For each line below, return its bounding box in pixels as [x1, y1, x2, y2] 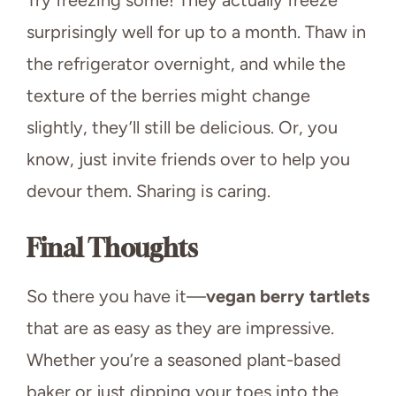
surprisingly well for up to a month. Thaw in [27, 20, 366, 42]
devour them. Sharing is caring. [27, 179, 270, 202]
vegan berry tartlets [206, 285, 369, 307]
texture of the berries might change [27, 84, 310, 106]
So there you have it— [27, 285, 206, 307]
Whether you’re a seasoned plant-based [27, 348, 341, 370]
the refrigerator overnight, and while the [27, 52, 346, 74]
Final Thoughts [27, 232, 198, 263]
